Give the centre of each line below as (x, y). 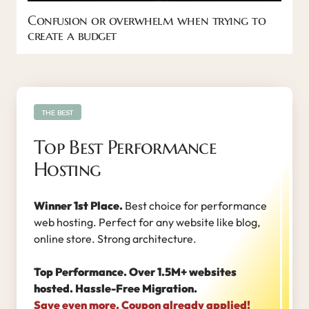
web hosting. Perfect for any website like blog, (147, 222)
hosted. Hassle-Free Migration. (116, 288)
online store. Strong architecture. (116, 238)
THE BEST (58, 112)
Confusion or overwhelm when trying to (147, 20)
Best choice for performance (195, 205)
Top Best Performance (125, 147)
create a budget (72, 36)
